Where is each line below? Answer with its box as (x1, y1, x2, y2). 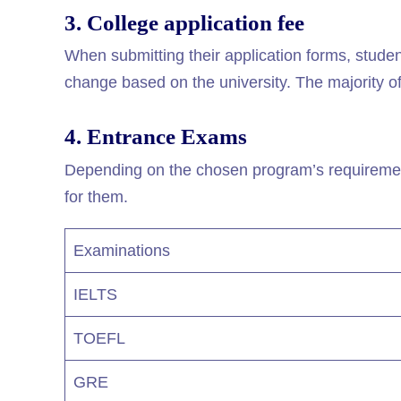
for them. (64, 187, 128, 206)
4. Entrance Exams (64, 124, 252, 149)
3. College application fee (64, 10, 304, 35)
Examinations (73, 241, 170, 260)
